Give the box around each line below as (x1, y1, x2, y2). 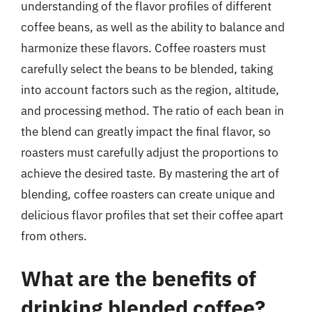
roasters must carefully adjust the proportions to (21, 144, 279, 160)
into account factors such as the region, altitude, (21, 81, 279, 97)
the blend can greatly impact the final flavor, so (21, 123, 271, 139)
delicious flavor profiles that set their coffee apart (21, 207, 283, 223)
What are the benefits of (21, 265, 256, 292)
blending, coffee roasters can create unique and (21, 186, 275, 202)
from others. (21, 228, 87, 244)
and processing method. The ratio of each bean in (21, 102, 284, 118)
